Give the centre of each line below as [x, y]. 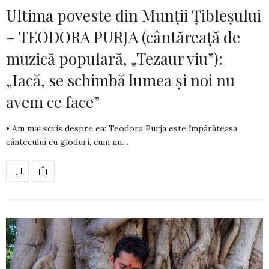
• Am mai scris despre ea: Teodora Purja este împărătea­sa [122, 128]
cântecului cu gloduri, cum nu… [67, 141]
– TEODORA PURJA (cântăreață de [123, 37]
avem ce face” [53, 101]
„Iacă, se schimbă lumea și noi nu [120, 80]
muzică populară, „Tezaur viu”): [114, 58]
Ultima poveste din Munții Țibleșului [134, 15]
